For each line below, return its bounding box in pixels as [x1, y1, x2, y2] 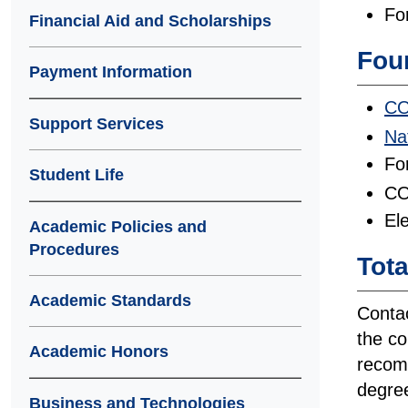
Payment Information [29, 63, 192, 81]
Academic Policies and [29, 218, 207, 236]
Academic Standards [29, 291, 191, 310]
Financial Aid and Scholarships [29, 12, 271, 30]
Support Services [29, 115, 164, 133]
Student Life [29, 166, 124, 184]
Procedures [29, 240, 119, 259]
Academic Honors [29, 342, 168, 361]
